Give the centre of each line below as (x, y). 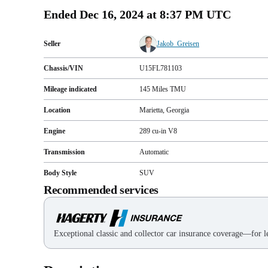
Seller (52, 44)
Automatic (154, 152)
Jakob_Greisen (178, 44)
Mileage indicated (70, 89)
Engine (54, 131)
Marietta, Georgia (164, 110)
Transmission (64, 152)
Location (57, 110)
